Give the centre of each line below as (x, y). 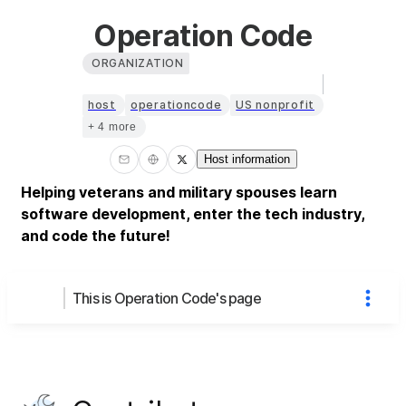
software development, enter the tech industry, (193, 213)
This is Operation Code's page (167, 298)
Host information (246, 159)
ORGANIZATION (138, 63)
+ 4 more (112, 126)
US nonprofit (275, 104)
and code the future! (96, 235)
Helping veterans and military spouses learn (179, 192)
